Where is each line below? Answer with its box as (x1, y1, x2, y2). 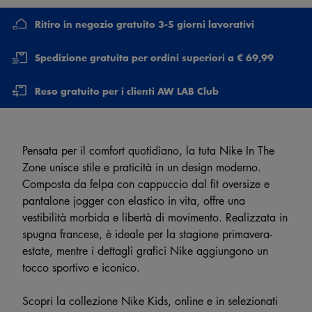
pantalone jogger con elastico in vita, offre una (22, 192, 245, 208)
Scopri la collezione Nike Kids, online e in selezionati (22, 292, 278, 309)
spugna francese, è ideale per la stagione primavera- (22, 226, 272, 242)
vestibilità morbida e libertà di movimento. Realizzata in (22, 209, 288, 225)
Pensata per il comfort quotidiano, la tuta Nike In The (22, 142, 274, 158)
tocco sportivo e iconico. (22, 259, 140, 275)
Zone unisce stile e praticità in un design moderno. (22, 159, 261, 175)
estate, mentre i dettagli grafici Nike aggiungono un (22, 242, 268, 258)
